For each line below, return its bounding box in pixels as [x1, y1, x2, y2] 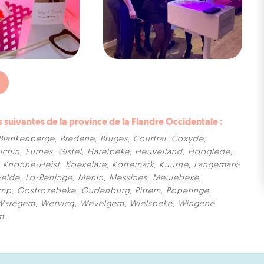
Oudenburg [81, 186, 130, 196]
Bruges [100, 134, 128, 144]
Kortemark [112, 160, 154, 170]
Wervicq [41, 199, 75, 209]
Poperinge [166, 186, 209, 196]
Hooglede [188, 147, 230, 157]
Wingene [178, 199, 215, 209]
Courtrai [133, 134, 166, 144]
